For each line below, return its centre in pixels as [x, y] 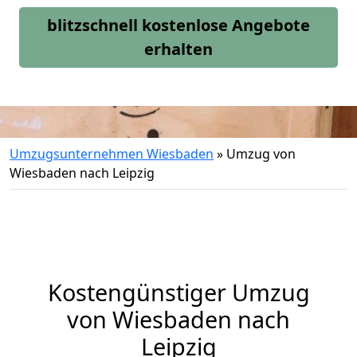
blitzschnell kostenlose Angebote [178, 25]
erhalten [178, 49]
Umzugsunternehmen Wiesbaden [112, 154]
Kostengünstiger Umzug [178, 292]
